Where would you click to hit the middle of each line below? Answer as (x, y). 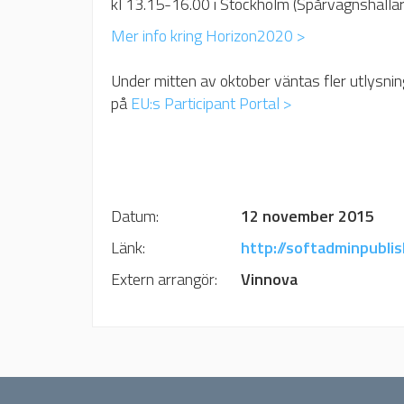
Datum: (200, 216)
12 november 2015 (309, 216)
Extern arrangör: (229, 280)
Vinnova (269, 280)
